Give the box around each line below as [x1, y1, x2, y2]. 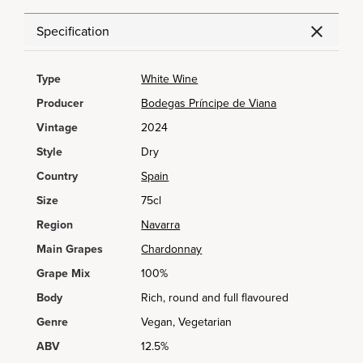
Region [36, 218, 73, 232]
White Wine [141, 72, 199, 86]
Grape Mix [36, 267, 90, 280]
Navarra [141, 218, 181, 232]
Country [36, 169, 78, 183]
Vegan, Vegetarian [141, 315, 233, 329]
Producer [36, 96, 83, 110]
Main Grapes [36, 242, 103, 256]
